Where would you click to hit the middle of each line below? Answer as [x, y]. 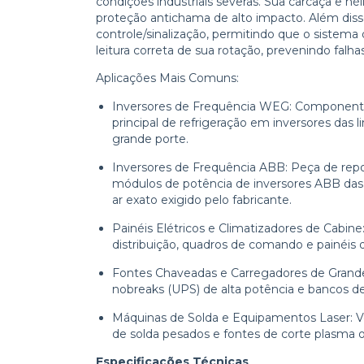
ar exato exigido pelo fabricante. [202, 199]
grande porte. [150, 139]
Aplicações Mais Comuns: [167, 78]
